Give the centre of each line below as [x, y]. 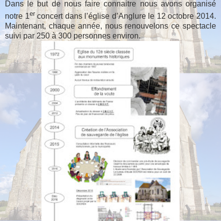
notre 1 [17, 16]
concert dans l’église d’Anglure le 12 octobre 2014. [126, 16]
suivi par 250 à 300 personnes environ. [73, 36]
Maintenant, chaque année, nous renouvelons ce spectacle [110, 26]
